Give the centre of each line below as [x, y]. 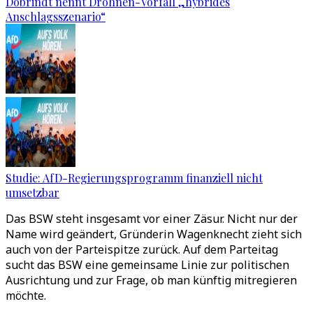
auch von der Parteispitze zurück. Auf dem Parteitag [142, 249]
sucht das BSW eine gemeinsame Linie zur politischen [147, 265]
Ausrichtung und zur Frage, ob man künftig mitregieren [151, 280]
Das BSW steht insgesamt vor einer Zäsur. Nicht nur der [152, 219]
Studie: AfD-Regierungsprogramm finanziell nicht [134, 178]
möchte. [26, 296]
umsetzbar [32, 192]
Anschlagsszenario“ [56, 16]
